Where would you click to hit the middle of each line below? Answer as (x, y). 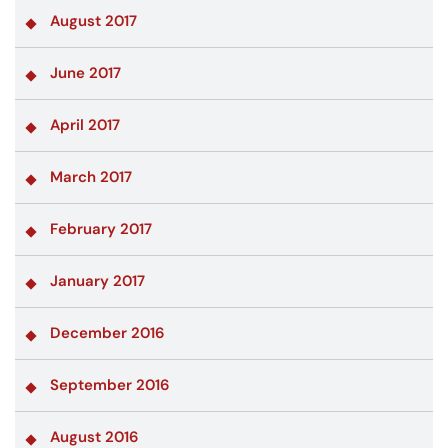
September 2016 (110, 384)
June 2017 (85, 72)
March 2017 (91, 176)
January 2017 (97, 280)
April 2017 (85, 124)
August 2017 (93, 20)
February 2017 (101, 228)
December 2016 (107, 332)
